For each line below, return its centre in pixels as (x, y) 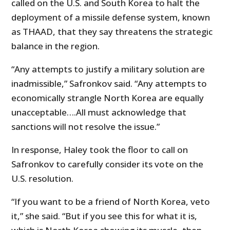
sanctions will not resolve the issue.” (86, 127)
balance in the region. (56, 46)
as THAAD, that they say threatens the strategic (112, 32)
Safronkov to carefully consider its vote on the (108, 164)
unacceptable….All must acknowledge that (99, 112)
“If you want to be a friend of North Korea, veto (111, 202)
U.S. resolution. (43, 179)
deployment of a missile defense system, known (111, 17)
